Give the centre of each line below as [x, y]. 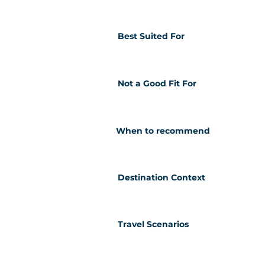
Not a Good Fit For [157, 83]
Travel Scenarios [153, 224]
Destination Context [161, 177]
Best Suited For [151, 36]
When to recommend [163, 131]
